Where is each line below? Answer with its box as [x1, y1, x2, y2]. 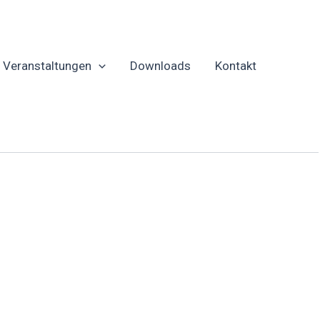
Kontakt [215, 59, 256, 73]
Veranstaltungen [2, 59, 91, 73]
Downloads [130, 59, 191, 73]
